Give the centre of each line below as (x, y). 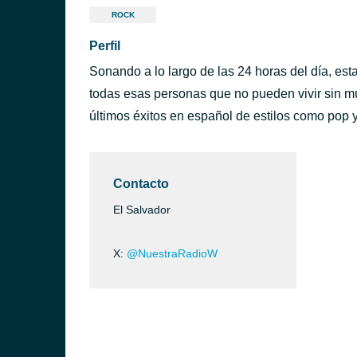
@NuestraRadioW (172, 253)
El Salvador (142, 210)
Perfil (105, 46)
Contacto (141, 184)
